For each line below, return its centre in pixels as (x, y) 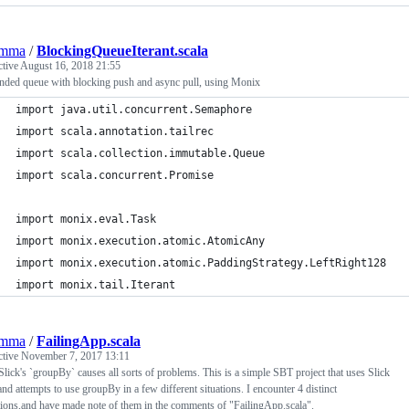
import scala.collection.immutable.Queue (140, 153)
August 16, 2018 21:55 (70, 66)
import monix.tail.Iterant (95, 285)
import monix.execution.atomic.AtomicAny (140, 241)
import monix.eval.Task (86, 219)
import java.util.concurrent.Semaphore (134, 110)
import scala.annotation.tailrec (115, 131)
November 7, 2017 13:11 (75, 356)
